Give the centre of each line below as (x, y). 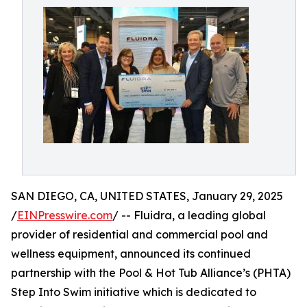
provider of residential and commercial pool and (139, 234)
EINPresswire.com (65, 215)
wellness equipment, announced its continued (131, 254)
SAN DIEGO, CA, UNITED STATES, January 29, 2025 (147, 196)
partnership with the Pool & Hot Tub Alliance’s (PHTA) (151, 273)
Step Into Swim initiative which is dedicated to (134, 292)
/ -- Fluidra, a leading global (189, 215)
